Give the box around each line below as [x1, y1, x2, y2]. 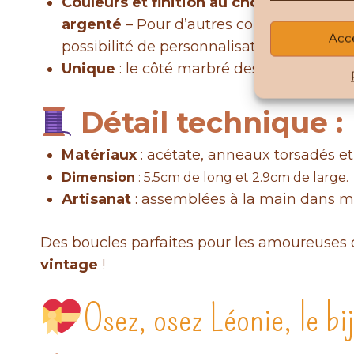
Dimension [62, 170, 135, 186]
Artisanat [62, 190, 131, 209]
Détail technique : [81, 105, 344, 141]
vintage [40, 256, 98, 274]
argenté [62, 16, 122, 34]
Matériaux [62, 146, 137, 164]
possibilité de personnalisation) [62, 38, 283, 56]
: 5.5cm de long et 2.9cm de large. [135, 170, 348, 186]
